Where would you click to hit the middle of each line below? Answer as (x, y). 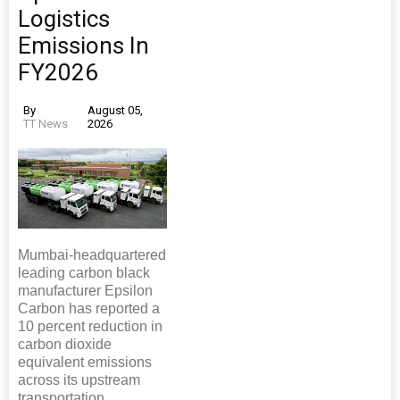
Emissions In (83, 46)
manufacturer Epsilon (85, 291)
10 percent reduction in (90, 327)
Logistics (64, 19)
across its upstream (79, 380)
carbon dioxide (65, 345)
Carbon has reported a (89, 309)
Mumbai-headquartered (92, 255)
